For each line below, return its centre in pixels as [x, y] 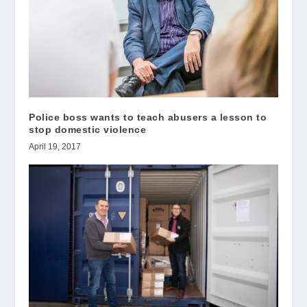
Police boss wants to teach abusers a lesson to [148, 118]
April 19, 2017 [55, 147]
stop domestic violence [88, 130]
